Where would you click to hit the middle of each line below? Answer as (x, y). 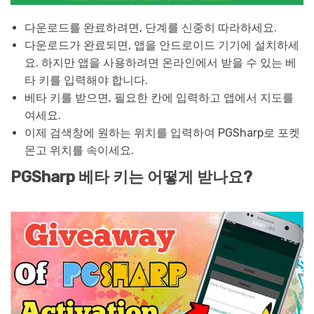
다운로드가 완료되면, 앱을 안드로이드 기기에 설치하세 (162, 46)
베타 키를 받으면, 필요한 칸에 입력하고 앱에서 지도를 (159, 98)
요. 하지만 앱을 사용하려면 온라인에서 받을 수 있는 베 (161, 63)
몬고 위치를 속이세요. (79, 151)
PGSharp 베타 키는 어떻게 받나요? (131, 177)
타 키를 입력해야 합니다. (86, 81)
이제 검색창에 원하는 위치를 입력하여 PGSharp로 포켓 (162, 133)
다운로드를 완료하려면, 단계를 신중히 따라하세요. (151, 28)
